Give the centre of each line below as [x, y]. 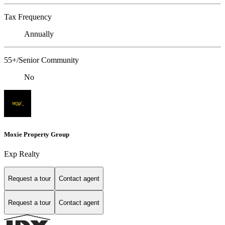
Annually [39, 34]
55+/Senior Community [41, 60]
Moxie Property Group [37, 134]
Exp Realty [22, 154]
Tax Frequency [28, 17]
